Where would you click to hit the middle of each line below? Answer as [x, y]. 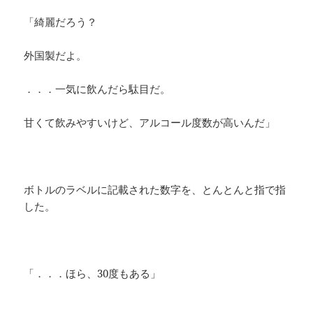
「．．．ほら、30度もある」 [93, 274]
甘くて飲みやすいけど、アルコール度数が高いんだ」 [150, 123]
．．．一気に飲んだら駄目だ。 [97, 89]
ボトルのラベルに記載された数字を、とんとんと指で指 [155, 190]
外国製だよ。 [56, 56]
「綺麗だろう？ [61, 22]
